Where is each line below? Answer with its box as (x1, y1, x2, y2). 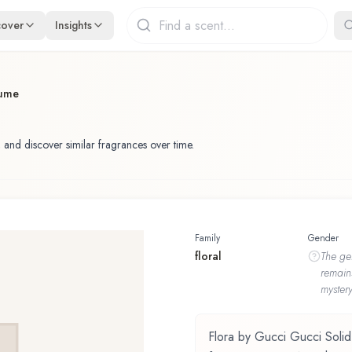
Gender (307, 230, 339, 245)
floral (195, 247, 222, 264)
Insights (55, 16, 93, 33)
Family (195, 230, 220, 245)
